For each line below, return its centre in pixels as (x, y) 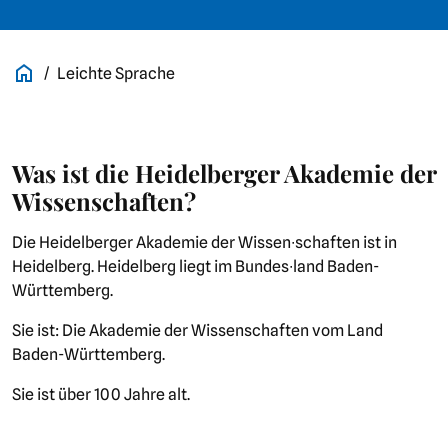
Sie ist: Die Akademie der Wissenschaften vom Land (197, 330)
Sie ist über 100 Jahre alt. (101, 394)
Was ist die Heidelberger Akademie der (224, 172)
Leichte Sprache (116, 73)
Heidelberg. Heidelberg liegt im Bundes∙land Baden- (195, 266)
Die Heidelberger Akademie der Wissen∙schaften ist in (204, 242)
